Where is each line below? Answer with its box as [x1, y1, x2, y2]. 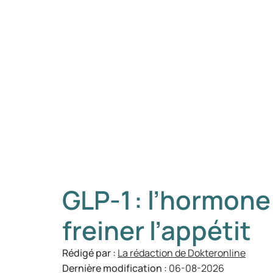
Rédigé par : [62, 246, 118, 260]
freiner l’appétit [62, 213, 251, 248]
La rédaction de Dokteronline [118, 246, 246, 260]
